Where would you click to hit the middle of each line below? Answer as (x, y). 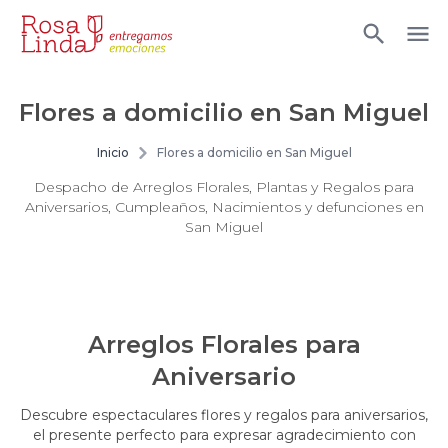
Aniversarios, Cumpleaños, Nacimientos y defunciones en (224, 207)
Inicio (112, 152)
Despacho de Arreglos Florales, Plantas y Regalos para (224, 187)
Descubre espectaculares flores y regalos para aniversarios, (224, 415)
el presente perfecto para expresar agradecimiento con (224, 435)
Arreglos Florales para (224, 344)
